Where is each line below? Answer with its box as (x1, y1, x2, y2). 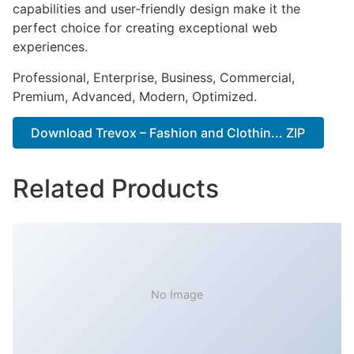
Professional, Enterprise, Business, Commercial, (13, 69, 295, 85)
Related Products (13, 173, 219, 205)
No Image (151, 287, 203, 301)
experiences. (13, 39, 88, 55)
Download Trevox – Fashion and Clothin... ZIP (31, 124, 306, 141)
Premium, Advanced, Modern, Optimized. (13, 88, 257, 104)
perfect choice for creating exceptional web (13, 20, 277, 36)
